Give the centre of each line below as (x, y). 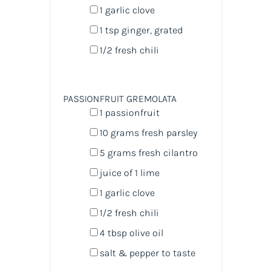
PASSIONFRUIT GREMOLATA (120, 98)
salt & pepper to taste (147, 253)
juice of (117, 172)
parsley (182, 132)
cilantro (180, 152)
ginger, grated (151, 30)
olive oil (145, 233)
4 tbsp (113, 233)
